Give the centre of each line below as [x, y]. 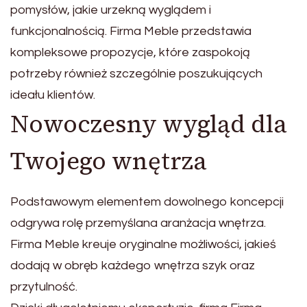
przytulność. [44, 286]
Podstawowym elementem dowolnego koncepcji [147, 201]
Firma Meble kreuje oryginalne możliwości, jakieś [143, 244]
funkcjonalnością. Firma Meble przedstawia [131, 31]
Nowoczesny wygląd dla [149, 124]
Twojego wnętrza [109, 161]
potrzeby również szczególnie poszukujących [136, 73]
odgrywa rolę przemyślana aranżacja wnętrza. [138, 223]
